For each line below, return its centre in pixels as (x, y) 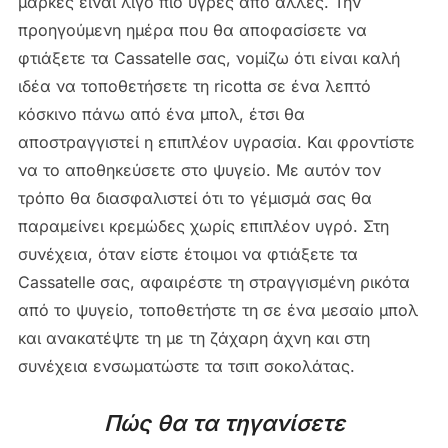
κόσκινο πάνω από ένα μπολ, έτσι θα (161, 113)
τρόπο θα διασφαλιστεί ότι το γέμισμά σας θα (194, 197)
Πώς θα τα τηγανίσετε (224, 422)
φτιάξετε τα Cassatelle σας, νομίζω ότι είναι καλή (208, 57)
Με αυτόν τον (328, 169)
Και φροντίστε (360, 141)
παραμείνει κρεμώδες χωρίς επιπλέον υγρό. (187, 225)
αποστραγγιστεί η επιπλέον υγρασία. (159, 141)
